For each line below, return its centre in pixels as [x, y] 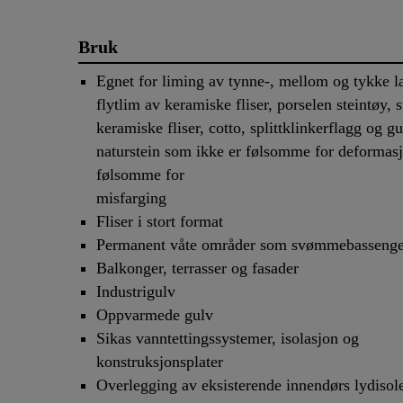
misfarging [131, 198]
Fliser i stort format [160, 222]
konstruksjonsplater [160, 362]
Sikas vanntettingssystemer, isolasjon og [228, 339]
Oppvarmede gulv [155, 315]
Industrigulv [136, 292]
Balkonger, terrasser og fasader [197, 269]
